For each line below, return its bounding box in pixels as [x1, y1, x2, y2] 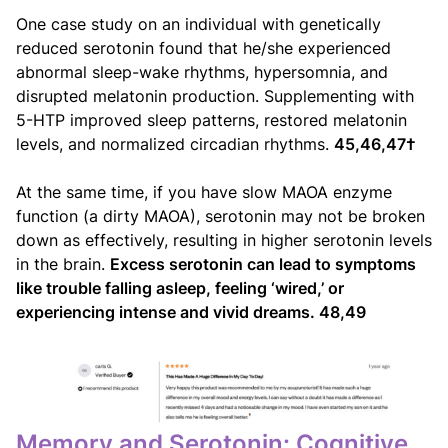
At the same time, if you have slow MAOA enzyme [16, 182, 392, 203]
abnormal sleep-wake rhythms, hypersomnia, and [16, 62, 388, 83]
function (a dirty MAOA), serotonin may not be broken [16, 206, 425, 227]
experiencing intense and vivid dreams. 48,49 [16, 302, 366, 323]
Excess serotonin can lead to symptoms [110, 254, 416, 275]
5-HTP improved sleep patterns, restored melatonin [16, 110, 407, 131]
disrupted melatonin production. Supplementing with [16, 86, 414, 107]
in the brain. [16, 254, 110, 275]
